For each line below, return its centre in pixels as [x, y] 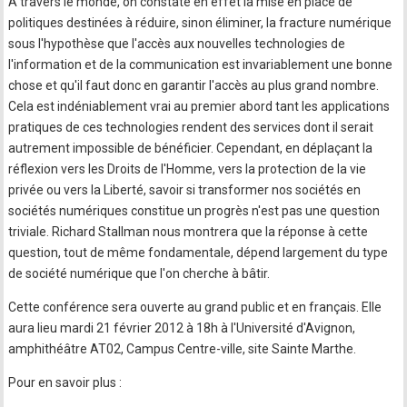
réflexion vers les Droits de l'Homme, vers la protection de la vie [188, 169]
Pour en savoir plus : [65, 382]
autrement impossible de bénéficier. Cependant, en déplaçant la [191, 148]
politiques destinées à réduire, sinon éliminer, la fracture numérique [200, 23]
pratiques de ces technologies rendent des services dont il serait [191, 127]
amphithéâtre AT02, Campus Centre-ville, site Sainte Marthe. [183, 349]
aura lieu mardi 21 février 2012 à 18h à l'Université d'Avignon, [182, 328]
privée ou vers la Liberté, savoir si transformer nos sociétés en [185, 190]
